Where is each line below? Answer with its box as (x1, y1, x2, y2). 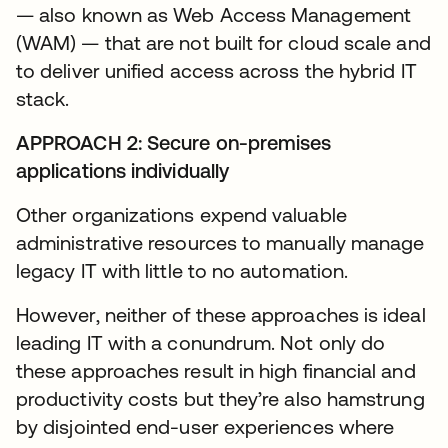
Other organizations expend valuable (16, 202, 347, 226)
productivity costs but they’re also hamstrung (16, 386, 425, 410)
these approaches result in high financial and (16, 358, 416, 382)
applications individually (16, 158, 230, 182)
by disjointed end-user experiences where (16, 414, 395, 438)
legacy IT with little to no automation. (16, 258, 349, 282)
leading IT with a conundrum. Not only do (16, 330, 386, 354)
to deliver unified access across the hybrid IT (16, 58, 417, 82)
